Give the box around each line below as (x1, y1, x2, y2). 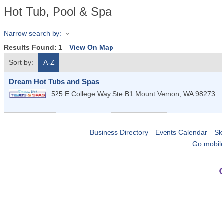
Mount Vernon (135, 90, 179, 98)
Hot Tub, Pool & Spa (4, 5, 111, 18)
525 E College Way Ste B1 (51, 90, 133, 98)
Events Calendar (155, 128, 207, 137)
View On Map (69, 43, 113, 52)
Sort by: (9, 58, 33, 67)
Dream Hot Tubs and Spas (9, 77, 99, 86)
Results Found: (4, 43, 58, 52)
